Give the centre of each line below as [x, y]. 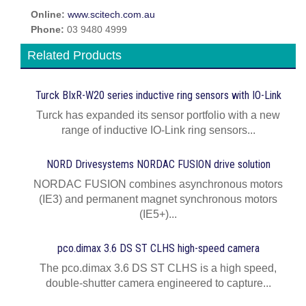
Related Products [74, 55]
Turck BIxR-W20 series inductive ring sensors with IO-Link [158, 95]
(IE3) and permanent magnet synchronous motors [158, 199]
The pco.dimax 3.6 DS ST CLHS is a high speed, [158, 268]
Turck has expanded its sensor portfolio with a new [158, 115]
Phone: [49, 30]
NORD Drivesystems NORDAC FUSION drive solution [158, 164]
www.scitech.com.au [111, 15]
